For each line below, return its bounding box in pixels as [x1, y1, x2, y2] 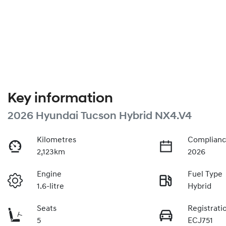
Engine [37, 170, 62, 179]
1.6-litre [37, 182, 65, 191]
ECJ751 [188, 216, 213, 225]
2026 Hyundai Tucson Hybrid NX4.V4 [8, 110, 192, 122]
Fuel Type [188, 170, 223, 179]
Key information [8, 91, 113, 106]
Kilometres [37, 136, 77, 144]
